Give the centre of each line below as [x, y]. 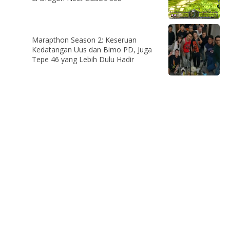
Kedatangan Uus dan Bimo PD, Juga [92, 49]
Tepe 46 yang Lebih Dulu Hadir [83, 59]
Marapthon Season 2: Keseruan [84, 40]
